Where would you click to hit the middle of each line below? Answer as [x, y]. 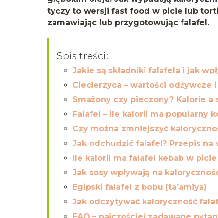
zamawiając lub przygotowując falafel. [128, 22]
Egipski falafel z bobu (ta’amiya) [140, 187]
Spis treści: [82, 56]
